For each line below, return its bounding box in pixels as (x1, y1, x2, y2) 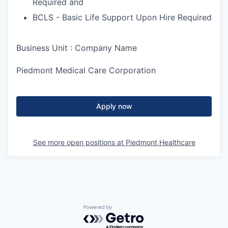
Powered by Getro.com (83, 205, 173, 215)
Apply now (96, 102, 132, 110)
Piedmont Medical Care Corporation (16, 65, 156, 75)
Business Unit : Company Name (16, 43, 137, 53)
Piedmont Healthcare (125, 138, 195, 147)
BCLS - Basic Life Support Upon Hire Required (33, 12, 212, 22)
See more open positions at (33, 138, 126, 147)
